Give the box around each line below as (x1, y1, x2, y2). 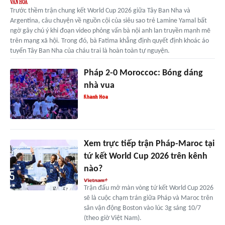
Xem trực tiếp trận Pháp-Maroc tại (83, 139, 214, 149)
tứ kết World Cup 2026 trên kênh (83, 152, 207, 162)
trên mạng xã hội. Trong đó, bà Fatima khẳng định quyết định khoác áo (10, 37, 209, 45)
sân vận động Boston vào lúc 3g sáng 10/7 (83, 204, 201, 212)
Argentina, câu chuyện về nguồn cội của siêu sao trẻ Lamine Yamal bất (10, 17, 207, 25)
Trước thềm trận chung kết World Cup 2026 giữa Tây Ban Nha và (10, 7, 190, 15)
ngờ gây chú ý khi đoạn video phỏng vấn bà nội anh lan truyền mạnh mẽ (10, 27, 210, 35)
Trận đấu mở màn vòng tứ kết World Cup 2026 (83, 184, 213, 192)
